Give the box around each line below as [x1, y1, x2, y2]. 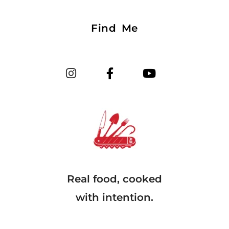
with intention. [76, 191, 153, 203]
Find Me [91, 22, 138, 35]
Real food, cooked [67, 172, 162, 185]
